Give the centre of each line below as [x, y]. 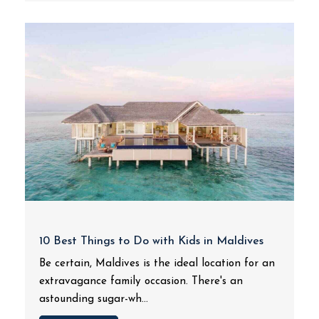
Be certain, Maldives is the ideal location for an [157, 264]
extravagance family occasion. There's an [141, 282]
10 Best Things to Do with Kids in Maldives [151, 241]
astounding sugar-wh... [94, 299]
